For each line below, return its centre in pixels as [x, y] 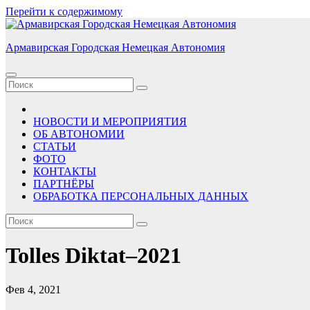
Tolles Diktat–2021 [93, 256]
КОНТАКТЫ [65, 171]
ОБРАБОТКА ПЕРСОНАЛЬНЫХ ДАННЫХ [141, 196]
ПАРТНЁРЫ [64, 184]
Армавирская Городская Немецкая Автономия [115, 47]
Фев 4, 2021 [33, 289]
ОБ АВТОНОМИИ [79, 134]
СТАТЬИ [55, 146]
